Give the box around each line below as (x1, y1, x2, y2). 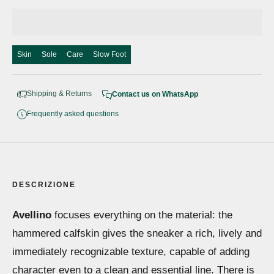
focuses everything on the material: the (51, 209, 232, 221)
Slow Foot (93, 50, 126, 59)
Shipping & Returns (27, 89, 92, 98)
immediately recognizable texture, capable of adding (12, 246, 250, 258)
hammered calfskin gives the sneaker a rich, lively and (12, 228, 262, 240)
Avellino (12, 209, 51, 221)
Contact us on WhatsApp (112, 90, 198, 99)
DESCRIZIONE (12, 180, 76, 190)
